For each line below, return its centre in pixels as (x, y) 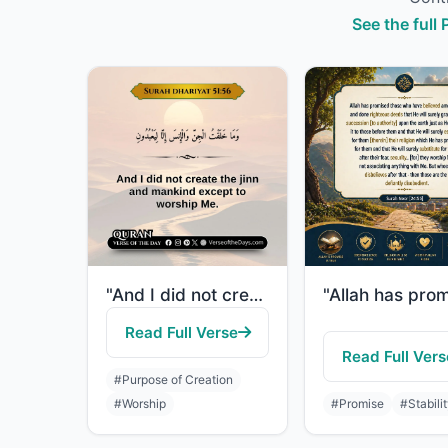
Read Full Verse (181, 332)
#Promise (357, 403)
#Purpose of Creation (173, 379)
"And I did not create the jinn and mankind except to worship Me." (256, 294)
